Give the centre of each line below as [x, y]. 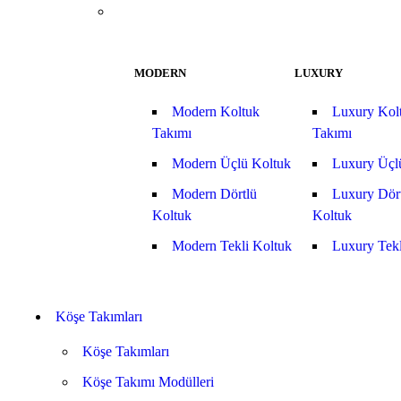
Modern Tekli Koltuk [232, 246]
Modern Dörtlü [214, 194]
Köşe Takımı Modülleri [148, 382]
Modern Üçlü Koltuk [231, 163]
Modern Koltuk [216, 111]
